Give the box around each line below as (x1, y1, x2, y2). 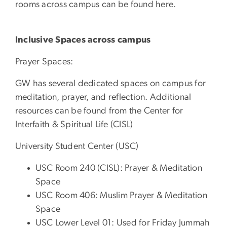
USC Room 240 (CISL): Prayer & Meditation (35, 163, 202, 173)
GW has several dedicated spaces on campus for (15, 79, 206, 88)
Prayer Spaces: (15, 57, 75, 66)
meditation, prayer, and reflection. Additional (15, 92, 192, 102)
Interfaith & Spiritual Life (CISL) (15, 120, 133, 129)
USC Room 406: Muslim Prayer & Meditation (35, 191, 207, 200)
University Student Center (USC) (15, 141, 139, 151)
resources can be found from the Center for (15, 106, 183, 116)
